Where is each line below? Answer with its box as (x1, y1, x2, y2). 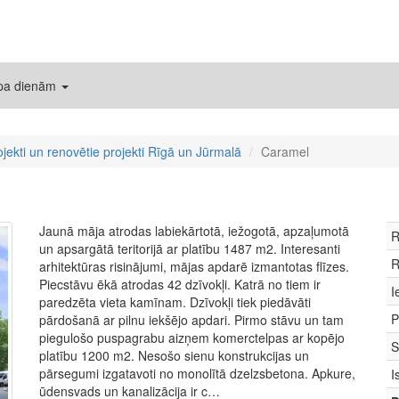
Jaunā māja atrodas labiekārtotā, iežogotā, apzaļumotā (39, 222, 349, 240)
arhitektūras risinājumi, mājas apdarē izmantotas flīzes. (39, 257, 349, 275)
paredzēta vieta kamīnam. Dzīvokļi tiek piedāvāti (39, 293, 311, 311)
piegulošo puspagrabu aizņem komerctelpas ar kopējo (39, 329, 345, 346)
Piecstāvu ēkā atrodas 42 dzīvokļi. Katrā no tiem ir (39, 275, 321, 293)
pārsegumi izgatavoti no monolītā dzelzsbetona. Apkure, (39, 364, 355, 382)
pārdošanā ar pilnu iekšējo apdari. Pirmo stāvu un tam (39, 311, 344, 329)
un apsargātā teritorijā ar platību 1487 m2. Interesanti (39, 240, 340, 257)
